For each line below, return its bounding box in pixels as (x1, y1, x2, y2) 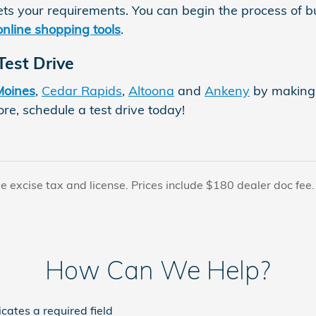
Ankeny (205, 82, 250, 99)
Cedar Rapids (42, 82, 122, 99)
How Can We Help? (45, 253, 271, 286)
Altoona (128, 82, 174, 99)
